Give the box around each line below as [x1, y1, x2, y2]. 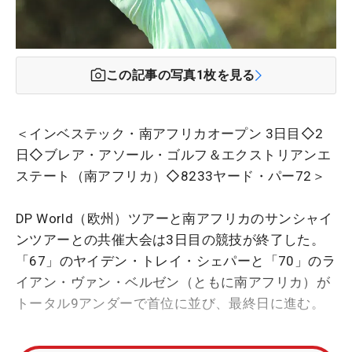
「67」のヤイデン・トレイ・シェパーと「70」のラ [16, 252, 335, 269]
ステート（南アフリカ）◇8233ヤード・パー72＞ [16, 167, 325, 184]
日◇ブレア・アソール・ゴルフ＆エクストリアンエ [16, 146, 332, 163]
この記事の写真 [106, 67, 196, 82]
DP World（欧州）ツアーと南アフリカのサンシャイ [16, 210, 333, 226]
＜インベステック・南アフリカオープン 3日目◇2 [16, 125, 324, 141]
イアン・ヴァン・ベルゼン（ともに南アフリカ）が [16, 273, 331, 290]
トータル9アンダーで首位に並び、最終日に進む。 [16, 295, 325, 311]
